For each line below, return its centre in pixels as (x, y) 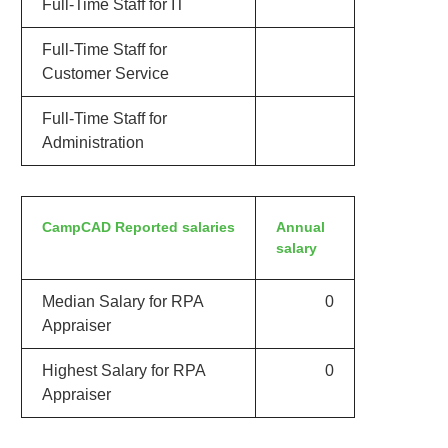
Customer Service (105, 73)
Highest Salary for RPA (123, 370)
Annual (300, 227)
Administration (92, 142)
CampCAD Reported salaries (138, 227)
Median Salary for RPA (122, 301)
